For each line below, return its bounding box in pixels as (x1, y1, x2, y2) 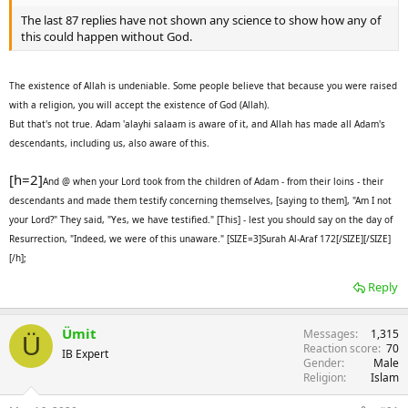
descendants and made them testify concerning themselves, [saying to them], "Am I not (9, 194, 392, 208)
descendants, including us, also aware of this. (9, 137, 209, 150)
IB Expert (62, 346, 108, 362)
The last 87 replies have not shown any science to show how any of (21, 12, 381, 29)
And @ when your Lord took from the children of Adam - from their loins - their (43, 175, 383, 189)
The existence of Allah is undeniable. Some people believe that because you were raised (9, 79, 397, 93)
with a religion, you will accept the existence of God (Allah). (9, 98, 270, 112)
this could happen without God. (21, 28, 192, 46)
